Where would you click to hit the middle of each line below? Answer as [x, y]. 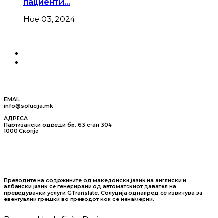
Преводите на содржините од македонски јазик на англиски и [95, 180]
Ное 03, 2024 [49, 19]
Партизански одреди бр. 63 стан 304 [58, 125]
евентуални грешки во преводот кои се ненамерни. [79, 199]
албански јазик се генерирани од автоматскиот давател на [90, 186]
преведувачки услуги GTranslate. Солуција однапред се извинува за [103, 193]
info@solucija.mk [28, 106]
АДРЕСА [16, 118]
